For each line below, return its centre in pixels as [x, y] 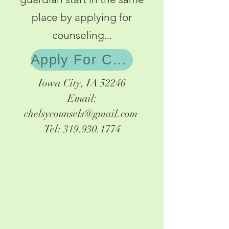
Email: [82, 98]
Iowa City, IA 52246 [82, 83]
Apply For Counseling [119, 60]
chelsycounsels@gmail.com [81, 114]
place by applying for [82, 17]
